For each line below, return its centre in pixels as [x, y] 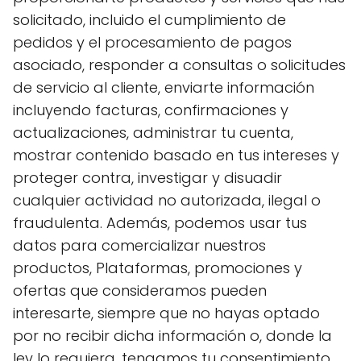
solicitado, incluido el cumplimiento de [149, 20]
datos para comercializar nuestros [139, 245]
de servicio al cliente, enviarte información [164, 87]
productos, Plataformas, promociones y [158, 268]
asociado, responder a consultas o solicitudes [179, 65]
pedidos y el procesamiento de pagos [152, 42]
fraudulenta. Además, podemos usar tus [160, 223]
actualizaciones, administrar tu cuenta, [153, 133]
